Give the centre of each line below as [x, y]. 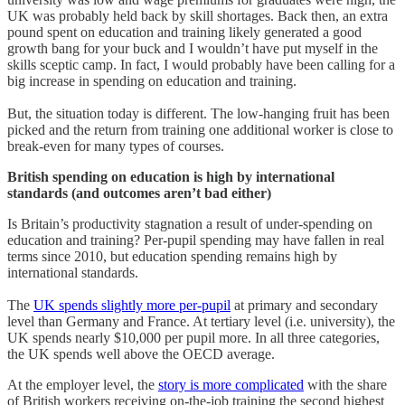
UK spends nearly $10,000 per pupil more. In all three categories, [193, 337]
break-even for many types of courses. [116, 146]
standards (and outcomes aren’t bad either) [139, 193]
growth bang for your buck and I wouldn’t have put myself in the [193, 48]
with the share [345, 384]
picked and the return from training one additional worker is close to [200, 129]
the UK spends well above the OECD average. [141, 353]
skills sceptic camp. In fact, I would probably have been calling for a [201, 64]
